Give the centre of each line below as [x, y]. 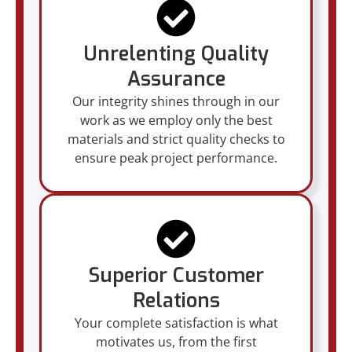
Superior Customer [176, 275]
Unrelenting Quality [176, 53]
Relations [176, 300]
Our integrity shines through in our [176, 101]
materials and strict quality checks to [176, 139]
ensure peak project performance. [176, 158]
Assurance [176, 79]
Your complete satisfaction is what [176, 323]
